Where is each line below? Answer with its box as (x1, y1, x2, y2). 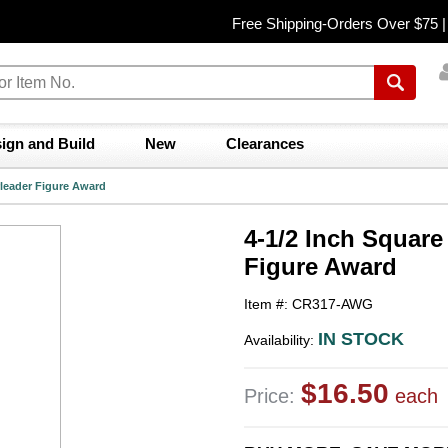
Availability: (244, 332, 318, 348)
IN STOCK (318, 329, 404, 349)
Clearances (226, 135, 304, 152)
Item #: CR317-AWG (244, 296, 373, 312)
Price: (244, 385, 301, 407)
